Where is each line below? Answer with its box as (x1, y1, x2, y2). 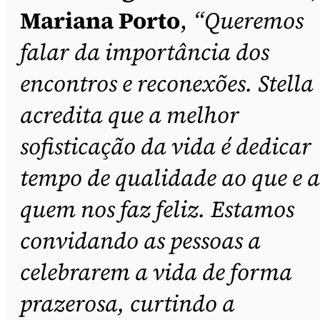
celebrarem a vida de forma (20, 256, 292, 288)
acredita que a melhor (20, 99, 239, 131)
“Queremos (193, 4, 304, 36)
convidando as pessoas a (20, 224, 261, 256)
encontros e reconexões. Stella (20, 67, 314, 99)
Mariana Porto (20, 4, 180, 36)
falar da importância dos (20, 36, 269, 68)
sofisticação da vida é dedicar (20, 130, 311, 162)
